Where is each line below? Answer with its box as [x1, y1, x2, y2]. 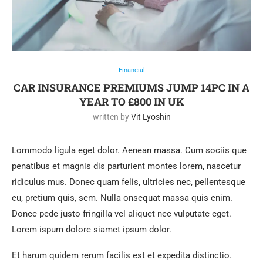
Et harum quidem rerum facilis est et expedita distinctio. [12, 249, 232, 261]
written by [92, 112, 131, 122]
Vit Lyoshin [130, 112, 171, 122]
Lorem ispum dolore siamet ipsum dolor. [12, 224, 171, 235]
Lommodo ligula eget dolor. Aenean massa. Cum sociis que [12, 144, 247, 156]
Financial [118, 66, 145, 74]
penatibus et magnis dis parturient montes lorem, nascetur [12, 160, 241, 171]
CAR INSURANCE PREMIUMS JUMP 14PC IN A [14, 80, 249, 95]
